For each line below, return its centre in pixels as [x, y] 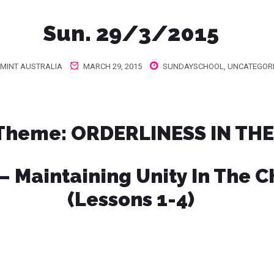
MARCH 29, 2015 [111, 66]
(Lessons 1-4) [131, 199]
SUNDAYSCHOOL [193, 66]
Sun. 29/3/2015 [131, 33]
